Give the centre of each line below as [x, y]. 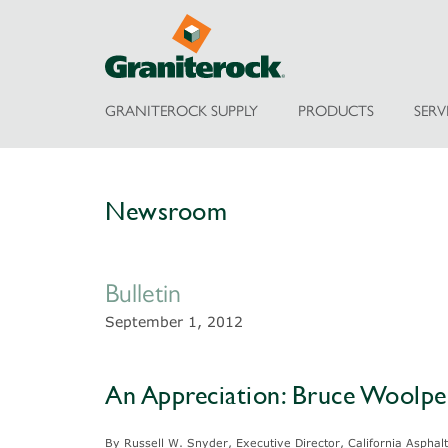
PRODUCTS [335, 110]
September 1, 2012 [174, 321]
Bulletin [143, 293]
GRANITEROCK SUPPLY [181, 110]
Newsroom [166, 211]
